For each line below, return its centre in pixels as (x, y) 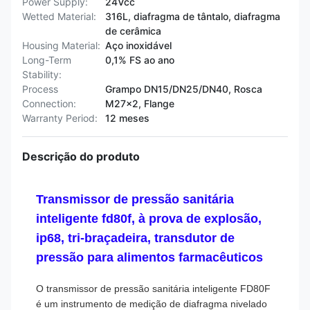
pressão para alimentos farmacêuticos (149, 257)
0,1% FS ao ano (140, 60)
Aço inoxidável (138, 45)
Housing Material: (61, 45)
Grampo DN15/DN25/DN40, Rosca (184, 89)
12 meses (127, 118)
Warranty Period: (60, 118)
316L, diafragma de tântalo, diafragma (193, 16)
